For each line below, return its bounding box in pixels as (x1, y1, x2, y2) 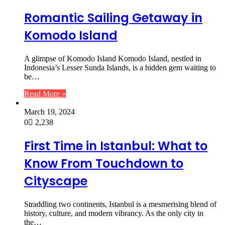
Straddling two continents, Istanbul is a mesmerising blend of (24, 200, 216, 209)
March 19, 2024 (24, 107, 75, 116)
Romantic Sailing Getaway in (24, 9, 202, 26)
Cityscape (24, 173, 87, 190)
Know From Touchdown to (24, 155, 183, 172)
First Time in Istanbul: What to (24, 138, 207, 155)
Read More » (24, 89, 66, 98)
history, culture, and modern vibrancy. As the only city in (24, 209, 203, 218)
